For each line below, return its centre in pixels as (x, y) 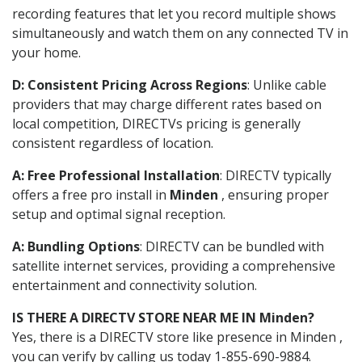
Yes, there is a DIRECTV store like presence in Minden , (177, 337)
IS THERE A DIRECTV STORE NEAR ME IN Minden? (163, 317)
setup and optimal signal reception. (119, 214)
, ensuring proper (274, 194)
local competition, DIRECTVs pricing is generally (156, 123)
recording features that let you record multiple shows (174, 13)
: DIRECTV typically (276, 175)
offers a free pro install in (91, 194)
